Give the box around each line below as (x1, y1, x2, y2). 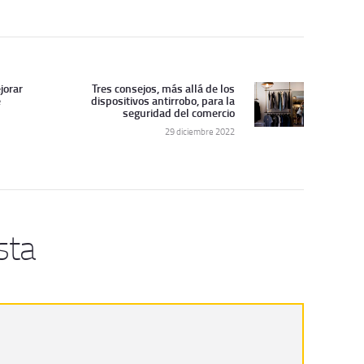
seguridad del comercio (123, 104, 236, 120)
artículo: (235, 102, 268, 117)
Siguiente (235, 84, 274, 98)
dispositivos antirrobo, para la (91, 92, 236, 108)
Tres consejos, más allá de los (92, 80, 236, 96)
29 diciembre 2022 (165, 124, 236, 137)
